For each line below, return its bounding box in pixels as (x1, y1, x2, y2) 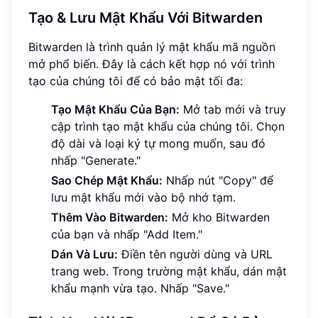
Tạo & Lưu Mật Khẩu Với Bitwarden (28, 9, 263, 27)
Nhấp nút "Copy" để (163, 173, 273, 188)
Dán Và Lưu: (51, 247, 118, 262)
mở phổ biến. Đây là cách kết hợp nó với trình (28, 57, 275, 72)
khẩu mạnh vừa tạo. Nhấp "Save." (51, 281, 229, 296)
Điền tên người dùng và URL (118, 247, 273, 262)
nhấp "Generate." (51, 153, 141, 168)
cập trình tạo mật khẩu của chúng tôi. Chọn (51, 119, 285, 134)
